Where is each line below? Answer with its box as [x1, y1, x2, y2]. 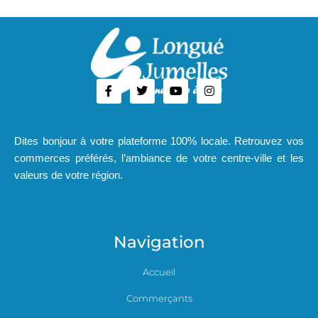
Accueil [143, 265, 175, 278]
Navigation [113, 231, 205, 252]
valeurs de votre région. [14, 168, 123, 181]
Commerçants [126, 292, 192, 304]
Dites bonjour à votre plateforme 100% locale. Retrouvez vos [14, 134, 304, 147]
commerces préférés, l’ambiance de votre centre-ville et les [14, 151, 304, 164]
